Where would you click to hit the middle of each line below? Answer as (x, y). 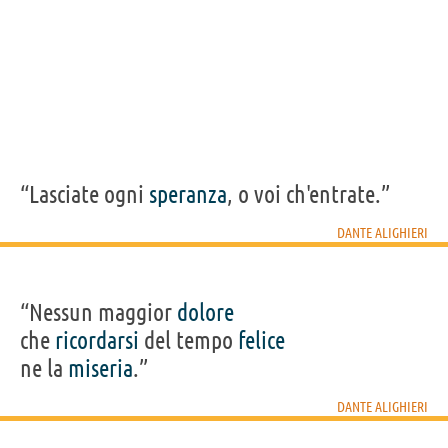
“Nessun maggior (98, 312)
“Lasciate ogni (84, 194)
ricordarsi (97, 340)
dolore (205, 312)
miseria (100, 368)
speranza (188, 194)
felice (261, 340)
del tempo (188, 340)
